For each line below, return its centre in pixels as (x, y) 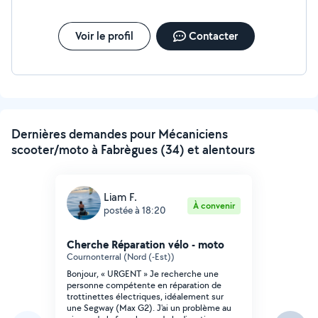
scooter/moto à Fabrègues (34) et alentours (133, 149)
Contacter (213, 36)
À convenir (214, 205)
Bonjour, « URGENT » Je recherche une (143, 274)
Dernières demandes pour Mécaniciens (120, 134)
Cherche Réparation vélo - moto (146, 244)
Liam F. (120, 197)
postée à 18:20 (135, 210)
